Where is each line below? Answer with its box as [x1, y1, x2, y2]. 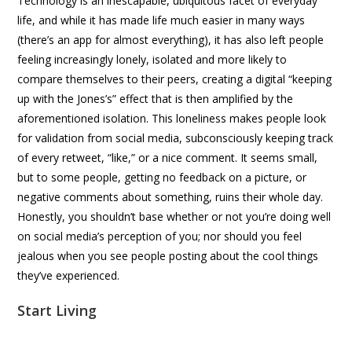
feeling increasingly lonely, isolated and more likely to [17, 51, 288, 67]
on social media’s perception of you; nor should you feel [17, 228, 302, 244]
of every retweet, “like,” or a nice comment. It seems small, [17, 149, 318, 165]
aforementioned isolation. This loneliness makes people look [17, 110, 327, 126]
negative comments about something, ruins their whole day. [17, 189, 324, 204]
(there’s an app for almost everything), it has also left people [17, 31, 324, 47]
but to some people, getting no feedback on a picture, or [17, 169, 307, 185]
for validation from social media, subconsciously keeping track [17, 130, 334, 145]
